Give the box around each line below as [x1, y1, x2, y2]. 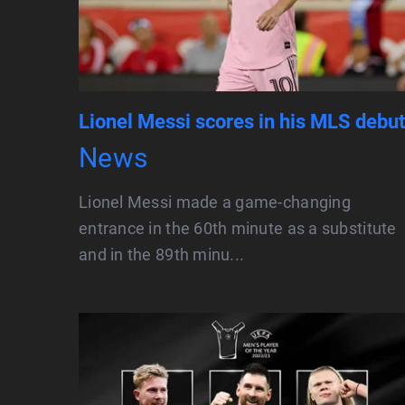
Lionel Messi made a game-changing [79, 193, 351, 212]
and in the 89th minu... [79, 245, 245, 265]
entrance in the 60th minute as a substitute [79, 219, 397, 239]
